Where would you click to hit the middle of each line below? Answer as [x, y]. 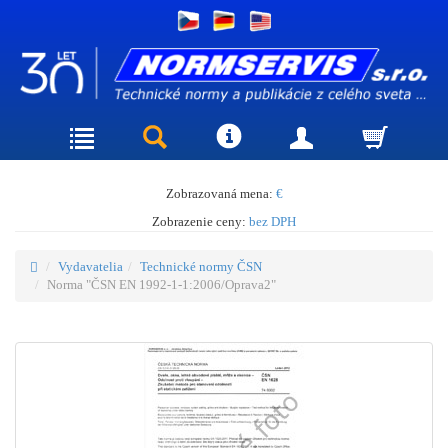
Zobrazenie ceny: [200, 221]
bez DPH [272, 221]
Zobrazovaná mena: [220, 193]
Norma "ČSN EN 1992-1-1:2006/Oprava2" [161, 284]
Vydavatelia [90, 266]
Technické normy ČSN [201, 266]
